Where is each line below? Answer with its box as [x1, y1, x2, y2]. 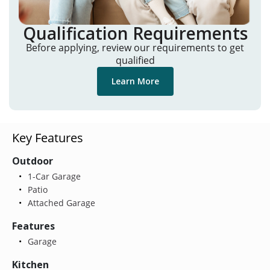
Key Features [12, 129, 83, 146]
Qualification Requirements [22, 22, 248, 45]
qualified [115, 54, 155, 67]
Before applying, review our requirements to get [26, 41, 244, 55]
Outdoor [12, 154, 53, 168]
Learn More [111, 75, 159, 87]
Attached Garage [25, 196, 95, 209]
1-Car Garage [25, 170, 81, 182]
